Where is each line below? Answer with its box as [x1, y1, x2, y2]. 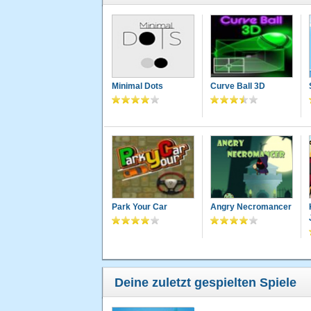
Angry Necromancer [210, 202, 292, 212]
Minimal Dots [112, 81, 163, 92]
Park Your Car [112, 202, 167, 212]
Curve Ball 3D [210, 81, 265, 92]
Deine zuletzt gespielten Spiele [115, 276, 296, 290]
